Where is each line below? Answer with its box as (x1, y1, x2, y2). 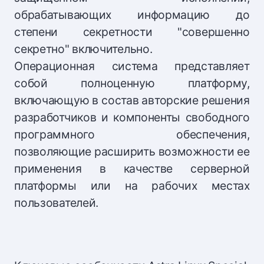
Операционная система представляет (14, 59, 250, 74)
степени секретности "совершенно (14, 25, 250, 39)
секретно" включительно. (14, 42, 153, 57)
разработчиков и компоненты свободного (14, 110, 250, 125)
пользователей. (14, 196, 99, 210)
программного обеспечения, (14, 127, 250, 142)
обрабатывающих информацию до (14, 8, 250, 22)
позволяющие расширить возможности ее (14, 144, 250, 159)
